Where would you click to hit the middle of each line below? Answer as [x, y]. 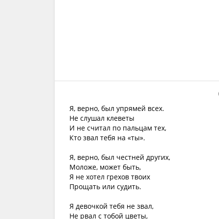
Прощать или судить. [105, 186]
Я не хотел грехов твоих [110, 177]
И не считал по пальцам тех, [118, 128]
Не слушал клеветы [102, 118]
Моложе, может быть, [105, 167]
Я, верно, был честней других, [120, 157]
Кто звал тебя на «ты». [107, 138]
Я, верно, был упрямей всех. [117, 108]
